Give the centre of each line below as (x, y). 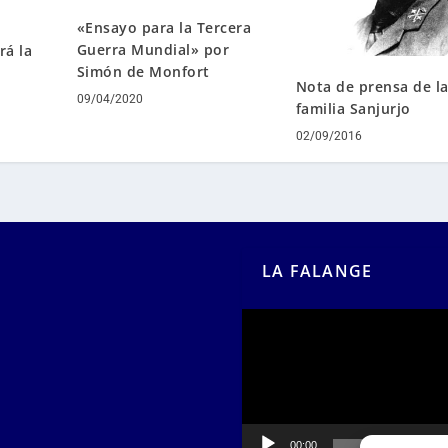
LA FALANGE (317, 271)
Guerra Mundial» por (153, 50)
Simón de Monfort (143, 72)
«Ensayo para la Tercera (164, 28)
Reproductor (284, 320)
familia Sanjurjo (353, 108)
